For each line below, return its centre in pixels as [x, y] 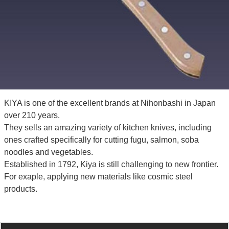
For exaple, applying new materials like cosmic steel [98, 176]
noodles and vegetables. [48, 152]
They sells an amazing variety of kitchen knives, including [108, 127]
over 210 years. [32, 115]
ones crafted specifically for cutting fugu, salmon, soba [101, 140]
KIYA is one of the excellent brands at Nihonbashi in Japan [110, 103]
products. [20, 189]
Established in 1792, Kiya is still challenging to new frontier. [111, 164]
